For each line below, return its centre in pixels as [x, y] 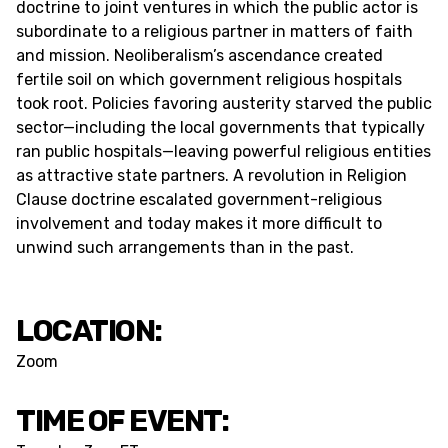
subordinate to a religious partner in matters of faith [214, 31]
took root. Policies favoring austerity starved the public [224, 103]
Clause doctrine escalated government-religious [199, 199]
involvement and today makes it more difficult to [199, 223]
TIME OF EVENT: [122, 421]
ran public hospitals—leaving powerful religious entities [223, 151]
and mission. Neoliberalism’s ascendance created [199, 55]
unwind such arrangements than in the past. [187, 247]
